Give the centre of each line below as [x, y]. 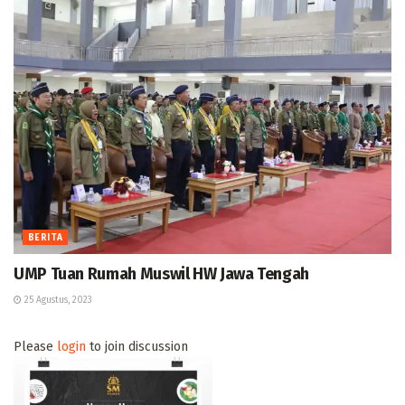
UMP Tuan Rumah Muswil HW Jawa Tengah [162, 274]
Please [35, 347]
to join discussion [137, 347]
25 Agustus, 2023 [57, 301]
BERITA [46, 238]
